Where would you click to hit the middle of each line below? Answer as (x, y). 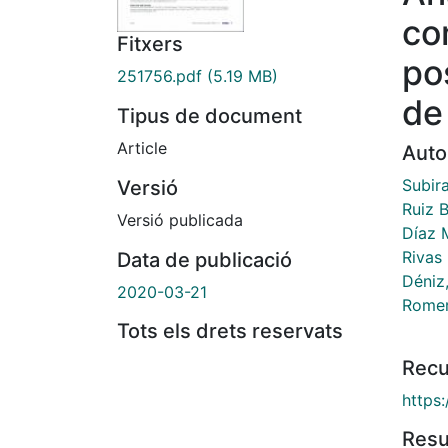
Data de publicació (204, 260)
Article (142, 148)
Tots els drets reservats (230, 331)
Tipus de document (209, 116)
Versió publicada (180, 220)
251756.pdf (159, 76)
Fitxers (150, 44)
